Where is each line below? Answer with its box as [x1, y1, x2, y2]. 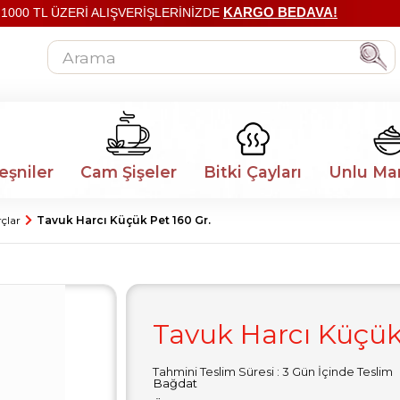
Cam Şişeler [80, 162, 177, 181]
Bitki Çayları [204, 162, 302, 181]
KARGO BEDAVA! [223, 4, 337, 20]
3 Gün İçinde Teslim [282, 364, 393, 379]
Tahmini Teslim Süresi [153, 364, 274, 379]
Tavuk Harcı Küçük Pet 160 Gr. [37, 213, 211, 227]
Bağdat [154, 376, 197, 390]
